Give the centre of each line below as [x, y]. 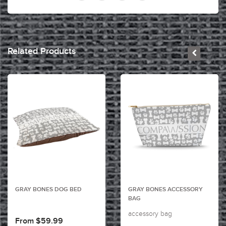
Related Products [42, 51]
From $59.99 [39, 221]
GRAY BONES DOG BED [48, 190]
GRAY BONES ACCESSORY [165, 190]
